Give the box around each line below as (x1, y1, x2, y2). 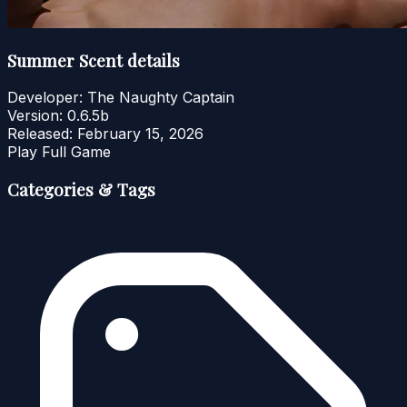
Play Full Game (7, 143, 111, 162)
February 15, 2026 (77, 124, 203, 144)
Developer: (7, 88, 83, 107)
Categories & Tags (7, 178, 155, 202)
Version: (7, 106, 63, 125)
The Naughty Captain (87, 88, 234, 107)
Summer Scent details (7, 48, 180, 72)
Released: (7, 124, 73, 144)
